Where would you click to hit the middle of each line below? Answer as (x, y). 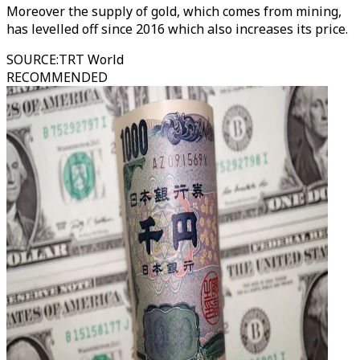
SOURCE (31, 59)
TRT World (91, 59)
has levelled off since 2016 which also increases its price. (177, 29)
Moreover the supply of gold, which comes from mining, (174, 11)
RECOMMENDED (57, 77)
